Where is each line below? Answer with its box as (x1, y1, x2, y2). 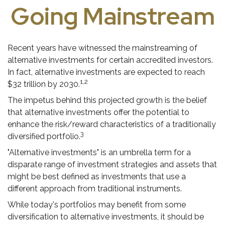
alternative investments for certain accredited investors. (8, 55, 213, 65)
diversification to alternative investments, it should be (8, 212, 204, 221)
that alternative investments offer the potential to (8, 107, 189, 117)
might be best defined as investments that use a (8, 172, 186, 181)
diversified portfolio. (8, 132, 80, 141)
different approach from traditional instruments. (8, 184, 182, 193)
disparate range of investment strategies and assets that (8, 160, 217, 169)
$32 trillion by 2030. (8, 79, 80, 89)
